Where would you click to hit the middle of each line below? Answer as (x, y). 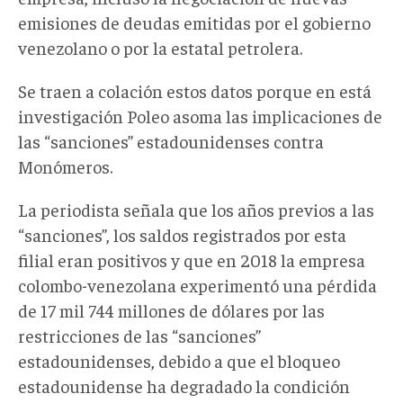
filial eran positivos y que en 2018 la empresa (192, 259)
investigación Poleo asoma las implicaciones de (200, 115)
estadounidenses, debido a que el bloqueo (179, 360)
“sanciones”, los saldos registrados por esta (182, 234)
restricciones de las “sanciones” (139, 335)
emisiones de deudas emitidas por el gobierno (194, 22)
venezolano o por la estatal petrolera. (160, 47)
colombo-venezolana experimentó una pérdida (197, 284)
